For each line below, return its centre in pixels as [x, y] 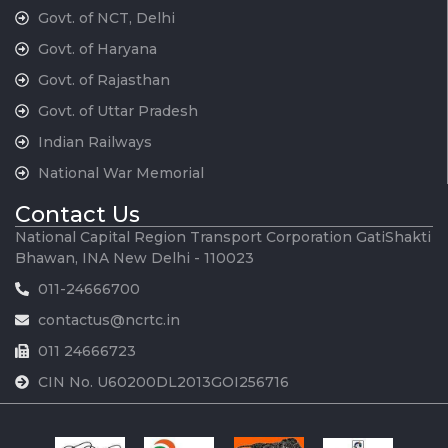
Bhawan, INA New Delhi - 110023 [134, 257]
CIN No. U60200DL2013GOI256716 [163, 381]
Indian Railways [94, 141]
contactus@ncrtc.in [108, 319]
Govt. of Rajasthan [103, 79]
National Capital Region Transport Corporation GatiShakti [223, 236]
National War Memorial [120, 172]
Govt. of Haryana [97, 48]
